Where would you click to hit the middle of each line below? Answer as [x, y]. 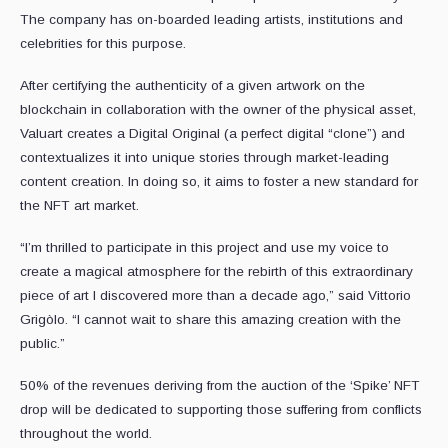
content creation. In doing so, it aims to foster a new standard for [219, 182]
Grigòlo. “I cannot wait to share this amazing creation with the [210, 320]
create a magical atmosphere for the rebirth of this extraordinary [216, 272]
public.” [42, 344]
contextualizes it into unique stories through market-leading [204, 158]
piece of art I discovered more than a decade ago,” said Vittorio [215, 296]
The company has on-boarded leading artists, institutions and [211, 20]
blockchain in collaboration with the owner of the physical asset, [218, 110]
